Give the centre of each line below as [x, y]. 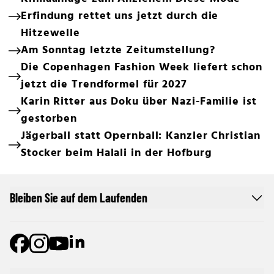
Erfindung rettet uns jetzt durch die [120, 16]
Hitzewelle [51, 33]
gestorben [49, 119]
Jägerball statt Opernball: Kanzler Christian [141, 136]
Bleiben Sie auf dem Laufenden [79, 198]
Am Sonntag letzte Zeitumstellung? [118, 50]
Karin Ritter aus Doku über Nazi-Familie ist [139, 102]
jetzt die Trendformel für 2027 [104, 85]
